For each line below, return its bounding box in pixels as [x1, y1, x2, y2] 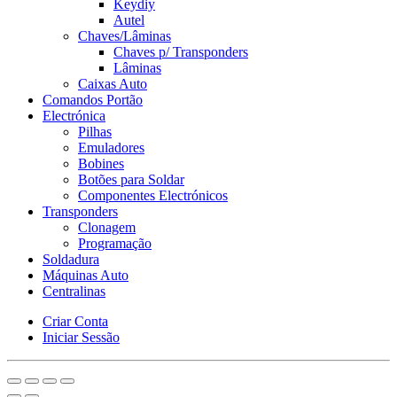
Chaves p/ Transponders [113, 44, 248, 60]
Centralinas [43, 284, 105, 300]
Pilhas [78, 124, 112, 140]
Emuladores [78, 140, 144, 156]
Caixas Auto [78, 76, 147, 92]
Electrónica [43, 108, 105, 124]
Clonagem [78, 220, 136, 236]
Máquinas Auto [43, 268, 128, 284]
